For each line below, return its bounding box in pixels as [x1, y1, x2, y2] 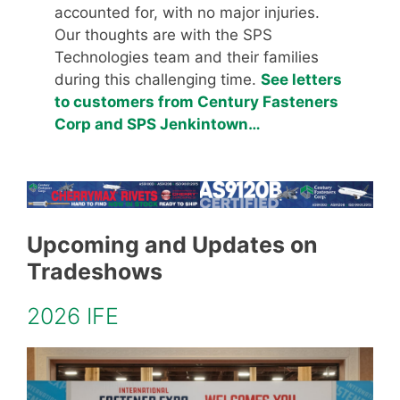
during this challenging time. [54, 71, 262, 89]
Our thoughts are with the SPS [54, 26, 273, 45]
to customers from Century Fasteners [54, 93, 339, 112]
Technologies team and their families [54, 48, 320, 67]
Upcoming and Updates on [27, 230, 318, 258]
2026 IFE [27, 302, 119, 329]
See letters [261, 71, 343, 89]
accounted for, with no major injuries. [54, 4, 321, 22]
